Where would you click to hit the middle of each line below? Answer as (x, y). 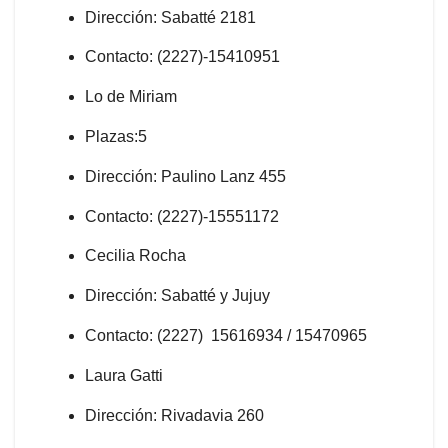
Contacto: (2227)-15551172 (182, 216)
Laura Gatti (124, 375)
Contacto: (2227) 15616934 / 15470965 (226, 335)
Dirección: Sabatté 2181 (170, 17)
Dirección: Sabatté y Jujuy (177, 296)
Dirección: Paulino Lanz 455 (185, 176)
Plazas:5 (116, 136)
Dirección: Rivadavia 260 (174, 415)
